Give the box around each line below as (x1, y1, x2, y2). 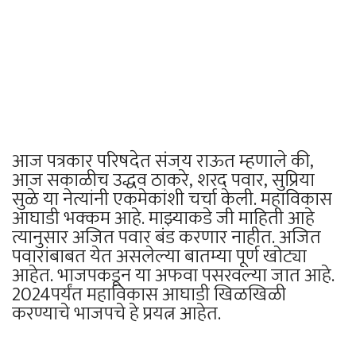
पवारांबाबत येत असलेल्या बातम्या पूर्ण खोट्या (12, 240, 307, 273)
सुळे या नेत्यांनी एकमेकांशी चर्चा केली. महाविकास (12, 183, 332, 215)
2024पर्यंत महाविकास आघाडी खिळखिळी (12, 278, 286, 311)
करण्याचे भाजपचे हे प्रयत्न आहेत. (12, 297, 221, 330)
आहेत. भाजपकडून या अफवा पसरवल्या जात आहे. (12, 259, 335, 292)
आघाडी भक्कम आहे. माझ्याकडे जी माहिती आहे (12, 202, 315, 234)
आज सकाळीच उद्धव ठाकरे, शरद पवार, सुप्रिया (12, 164, 315, 196)
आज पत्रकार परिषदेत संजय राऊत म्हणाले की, (12, 145, 314, 177)
